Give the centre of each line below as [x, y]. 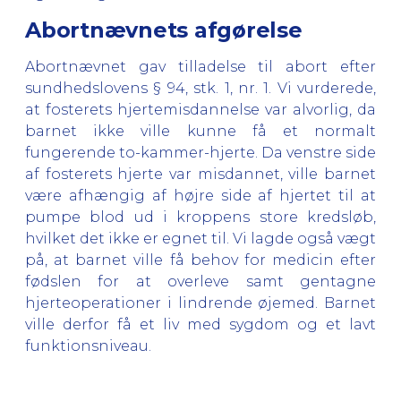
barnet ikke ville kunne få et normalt [200, 131]
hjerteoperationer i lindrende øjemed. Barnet [200, 303]
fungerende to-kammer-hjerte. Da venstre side [200, 152]
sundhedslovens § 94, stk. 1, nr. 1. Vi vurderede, [200, 88]
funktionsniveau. [88, 346]
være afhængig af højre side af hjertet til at [200, 195]
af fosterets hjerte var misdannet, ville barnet [200, 174]
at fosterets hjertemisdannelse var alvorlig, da [200, 109]
